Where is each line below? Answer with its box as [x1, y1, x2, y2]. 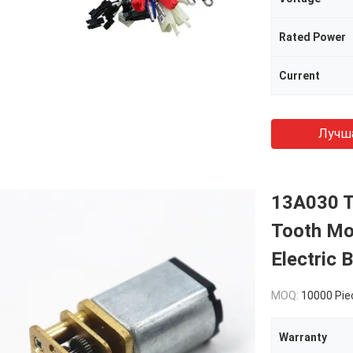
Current [279, 69, 320, 82]
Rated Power [279, 31, 346, 43]
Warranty [279, 331, 327, 344]
